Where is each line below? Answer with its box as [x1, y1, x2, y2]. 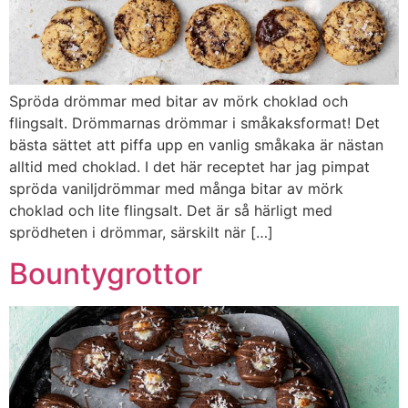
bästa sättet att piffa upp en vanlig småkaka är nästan [9, 136, 383, 155]
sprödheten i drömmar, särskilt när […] [9, 223, 273, 242]
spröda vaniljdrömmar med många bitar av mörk [9, 179, 343, 199]
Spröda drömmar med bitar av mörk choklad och [9, 92, 348, 111]
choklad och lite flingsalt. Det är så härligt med [9, 201, 332, 220]
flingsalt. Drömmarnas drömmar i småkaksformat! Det [9, 114, 380, 133]
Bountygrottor [9, 255, 202, 291]
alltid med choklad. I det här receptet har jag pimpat [9, 158, 370, 177]
